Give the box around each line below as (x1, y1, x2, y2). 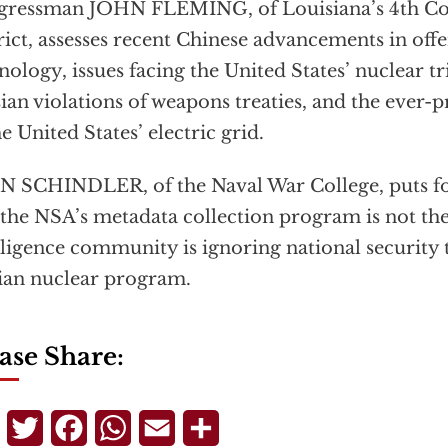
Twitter (43, 417, 103, 438)
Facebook (87, 417, 164, 438)
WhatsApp (131, 417, 217, 438)
